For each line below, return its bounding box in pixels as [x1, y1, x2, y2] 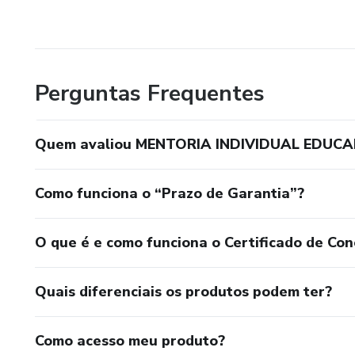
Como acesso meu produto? [35, 330, 225, 350]
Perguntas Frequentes [35, 78, 265, 109]
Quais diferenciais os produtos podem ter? [35, 281, 332, 301]
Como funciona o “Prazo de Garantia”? [35, 183, 304, 203]
